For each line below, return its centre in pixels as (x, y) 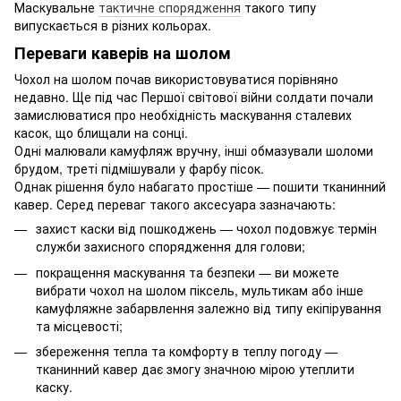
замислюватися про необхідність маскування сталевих (183, 115)
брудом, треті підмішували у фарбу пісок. (139, 169)
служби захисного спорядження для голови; (171, 247)
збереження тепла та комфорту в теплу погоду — (187, 350)
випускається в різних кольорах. (113, 25)
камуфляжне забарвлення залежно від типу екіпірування (209, 307)
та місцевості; (79, 325)
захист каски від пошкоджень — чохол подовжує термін (206, 229)
